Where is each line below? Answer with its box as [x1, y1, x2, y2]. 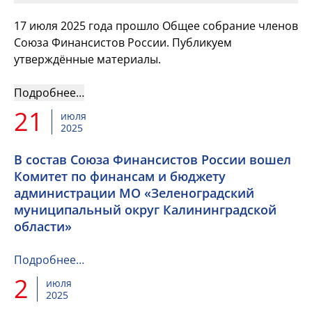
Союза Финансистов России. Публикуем [14, 35, 232, 50]
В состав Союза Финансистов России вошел [14, 151, 291, 168]
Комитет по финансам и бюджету [14, 168, 226, 185]
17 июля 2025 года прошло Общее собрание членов [14, 18, 298, 33]
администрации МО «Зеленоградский [14, 185, 254, 201]
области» [14, 218, 72, 235]
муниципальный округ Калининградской [14, 201, 276, 218]
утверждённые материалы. [14, 52, 161, 67]
